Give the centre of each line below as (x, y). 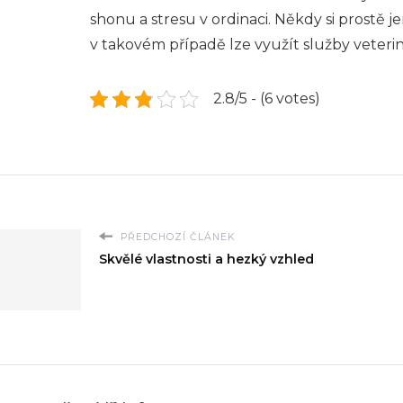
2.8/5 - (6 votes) (267, 98)
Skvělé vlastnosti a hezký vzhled (206, 259)
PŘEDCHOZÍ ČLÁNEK (176, 237)
